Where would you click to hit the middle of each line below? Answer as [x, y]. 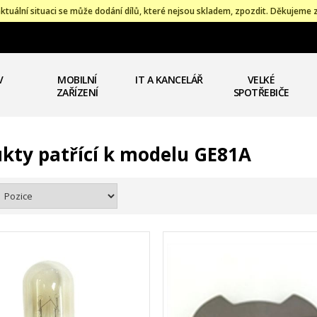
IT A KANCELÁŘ [169, 80]
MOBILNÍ [77, 80]
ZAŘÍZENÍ [77, 92]
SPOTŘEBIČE [261, 92]
